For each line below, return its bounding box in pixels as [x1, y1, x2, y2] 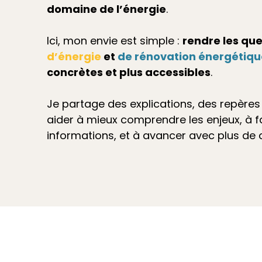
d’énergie [47, 49, 101, 64]
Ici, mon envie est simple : [47, 33, 182, 49]
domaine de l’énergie [47, 2, 166, 17]
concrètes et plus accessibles [47, 65, 211, 80]
